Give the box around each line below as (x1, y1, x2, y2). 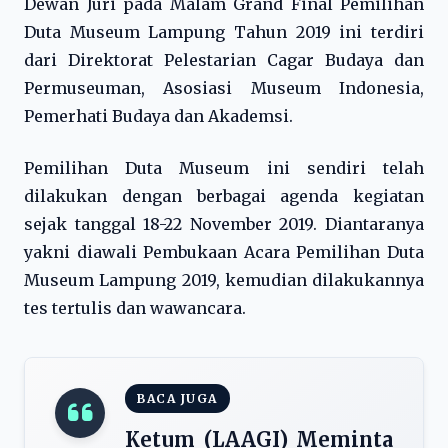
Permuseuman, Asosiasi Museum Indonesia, (24, 78, 424, 98)
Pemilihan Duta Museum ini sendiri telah (24, 158, 424, 178)
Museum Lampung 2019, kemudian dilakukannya (24, 270, 424, 290)
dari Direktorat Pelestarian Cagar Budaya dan (24, 50, 424, 70)
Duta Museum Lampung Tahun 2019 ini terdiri (24, 22, 424, 42)
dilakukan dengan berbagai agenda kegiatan (24, 186, 424, 206)
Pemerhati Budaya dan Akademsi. (24, 106, 293, 126)
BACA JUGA (137, 391, 218, 406)
